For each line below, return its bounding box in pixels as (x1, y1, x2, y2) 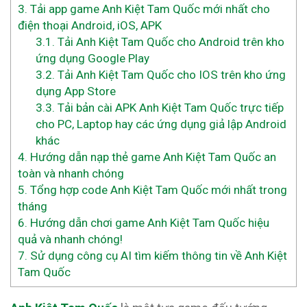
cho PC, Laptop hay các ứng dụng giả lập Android (35, 116, 286, 131)
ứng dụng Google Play (35, 51, 149, 65)
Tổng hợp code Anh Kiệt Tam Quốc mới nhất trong (27, 182, 287, 197)
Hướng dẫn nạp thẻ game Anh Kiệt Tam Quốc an (27, 149, 276, 164)
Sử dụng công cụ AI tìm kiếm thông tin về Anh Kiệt (27, 248, 287, 262)
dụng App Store (35, 84, 116, 98)
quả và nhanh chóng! (18, 232, 123, 246)
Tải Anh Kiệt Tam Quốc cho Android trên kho (54, 34, 284, 49)
